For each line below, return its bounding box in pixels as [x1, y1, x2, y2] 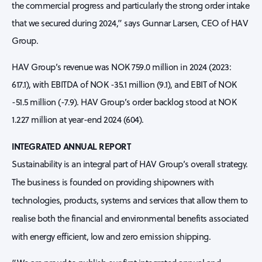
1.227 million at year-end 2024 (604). [12, 113, 144, 126]
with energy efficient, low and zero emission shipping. [12, 230, 211, 243]
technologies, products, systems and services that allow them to [12, 194, 248, 206]
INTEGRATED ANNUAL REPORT [12, 140, 130, 153]
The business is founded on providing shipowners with [12, 176, 213, 188]
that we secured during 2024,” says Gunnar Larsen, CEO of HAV [12, 17, 248, 29]
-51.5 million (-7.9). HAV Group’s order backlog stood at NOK [12, 96, 236, 108]
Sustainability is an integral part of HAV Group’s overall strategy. [12, 158, 248, 170]
